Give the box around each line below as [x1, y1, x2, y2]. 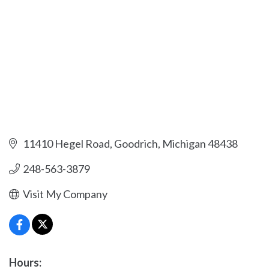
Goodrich [113, 137, 158, 151]
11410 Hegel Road [22, 137, 110, 151]
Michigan [162, 137, 206, 151]
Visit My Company [22, 187, 107, 201]
